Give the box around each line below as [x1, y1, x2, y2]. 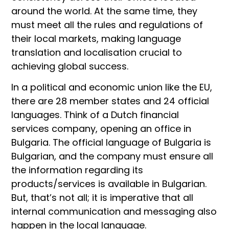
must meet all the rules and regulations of [11, 18, 203, 31]
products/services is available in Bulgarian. [11, 177, 207, 191]
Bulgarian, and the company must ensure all [11, 150, 213, 163]
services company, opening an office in [11, 122, 191, 135]
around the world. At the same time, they [11, 4, 197, 17]
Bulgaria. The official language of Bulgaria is [11, 136, 211, 149]
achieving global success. [11, 59, 128, 73]
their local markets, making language [11, 32, 181, 45]
